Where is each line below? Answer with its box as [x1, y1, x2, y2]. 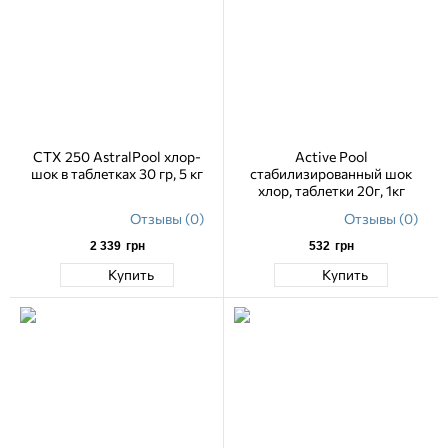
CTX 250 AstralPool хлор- [33, 147, 201, 165]
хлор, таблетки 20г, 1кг [257, 181, 405, 199]
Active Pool [294, 147, 368, 165]
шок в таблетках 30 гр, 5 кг [31, 164, 203, 182]
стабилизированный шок [250, 164, 412, 182]
